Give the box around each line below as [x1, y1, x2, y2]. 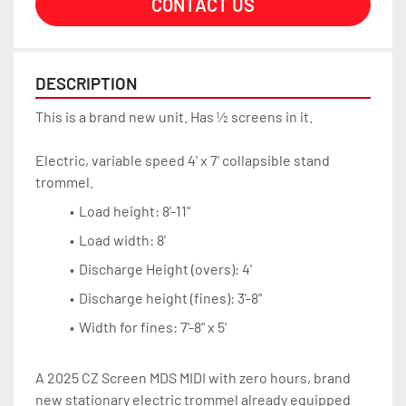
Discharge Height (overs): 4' [78, 260, 257, 278]
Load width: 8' [78, 231, 177, 249]
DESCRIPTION [35, 72, 138, 94]
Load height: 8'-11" [78, 202, 196, 220]
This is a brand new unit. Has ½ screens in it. [35, 108, 313, 126]
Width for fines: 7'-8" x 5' [78, 318, 229, 336]
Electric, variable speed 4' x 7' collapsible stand [35, 151, 330, 169]
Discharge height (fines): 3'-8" [78, 289, 267, 307]
